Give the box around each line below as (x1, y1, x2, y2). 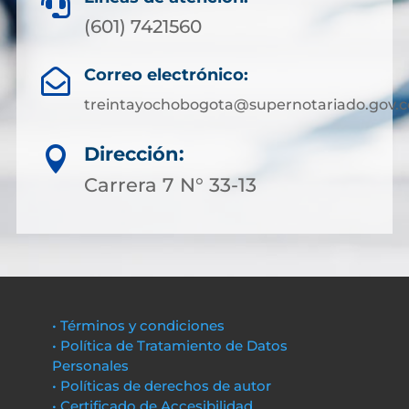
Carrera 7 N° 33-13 (84, 173, 257, 196)
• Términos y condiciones (51, 317, 225, 334)
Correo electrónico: (83, 65, 248, 85)
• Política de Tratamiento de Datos (51, 337, 288, 354)
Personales (51, 357, 129, 374)
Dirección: (84, 142, 184, 165)
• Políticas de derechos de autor (51, 377, 271, 394)
